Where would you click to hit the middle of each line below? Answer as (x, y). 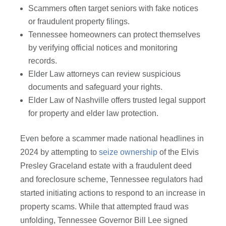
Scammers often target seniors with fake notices (114, 9)
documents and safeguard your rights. (96, 87)
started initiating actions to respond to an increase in (113, 193)
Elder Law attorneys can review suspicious (105, 74)
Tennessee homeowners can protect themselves (115, 35)
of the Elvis (178, 152)
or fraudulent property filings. (79, 22)
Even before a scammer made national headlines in (112, 139)
